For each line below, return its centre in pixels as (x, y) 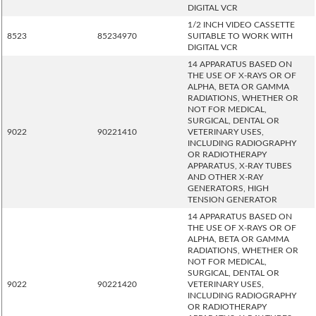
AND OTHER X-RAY (225, 177)
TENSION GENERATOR (232, 200)
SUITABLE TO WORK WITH (240, 36)
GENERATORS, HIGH (228, 188)
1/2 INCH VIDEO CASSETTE (241, 25)
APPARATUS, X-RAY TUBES (240, 166)
